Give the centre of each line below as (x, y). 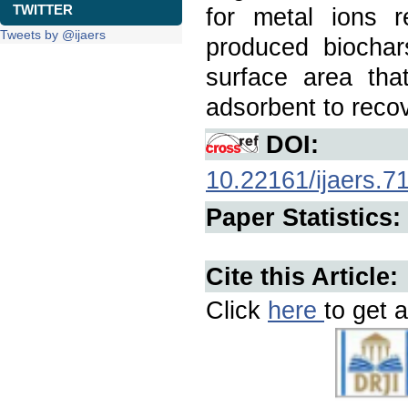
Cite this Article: (302, 276)
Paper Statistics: (303, 217)
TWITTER (43, 10)
